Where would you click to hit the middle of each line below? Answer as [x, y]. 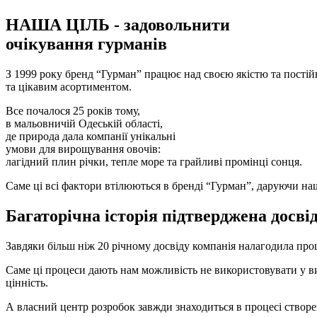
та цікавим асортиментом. [69, 87]
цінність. [27, 283]
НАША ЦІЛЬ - [63, 25]
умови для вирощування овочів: [85, 149]
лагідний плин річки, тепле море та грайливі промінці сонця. [154, 162]
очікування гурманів [86, 44]
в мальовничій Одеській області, [84, 124]
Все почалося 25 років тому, [73, 111]
